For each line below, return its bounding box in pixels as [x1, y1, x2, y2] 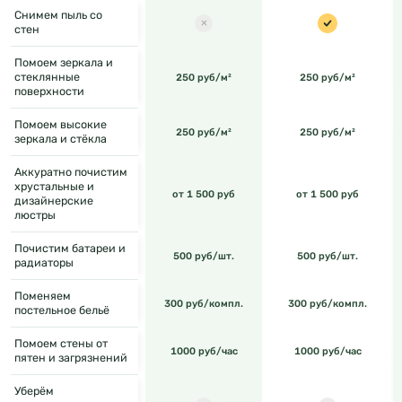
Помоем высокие [14, 118, 107, 132]
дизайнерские [14, 194, 93, 208]
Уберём [14, 384, 54, 398]
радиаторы [14, 256, 74, 270]
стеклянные [14, 70, 80, 84]
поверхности [14, 84, 84, 99]
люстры [14, 208, 56, 223]
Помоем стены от [14, 336, 108, 351]
